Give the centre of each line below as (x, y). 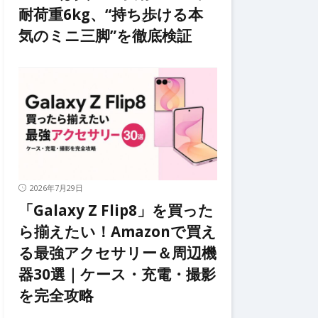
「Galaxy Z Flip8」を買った (116, 210)
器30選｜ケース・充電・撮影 (117, 274)
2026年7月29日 (56, 187)
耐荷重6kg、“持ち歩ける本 (111, 14)
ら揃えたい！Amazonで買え (117, 231)
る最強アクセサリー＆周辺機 (117, 252)
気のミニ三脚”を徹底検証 (105, 35)
